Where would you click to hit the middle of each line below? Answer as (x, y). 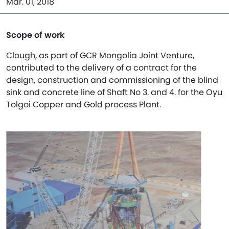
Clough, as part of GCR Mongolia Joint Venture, (100, 55)
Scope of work (35, 35)
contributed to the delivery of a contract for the (101, 68)
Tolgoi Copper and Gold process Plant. (84, 105)
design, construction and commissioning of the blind (112, 80)
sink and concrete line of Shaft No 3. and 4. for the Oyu (114, 92)
